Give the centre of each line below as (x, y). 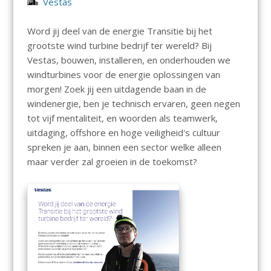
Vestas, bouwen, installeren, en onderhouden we (129, 60)
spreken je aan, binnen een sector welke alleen (124, 147)
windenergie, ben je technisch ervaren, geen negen (133, 104)
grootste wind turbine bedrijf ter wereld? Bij (119, 46)
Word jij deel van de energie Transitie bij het (119, 31)
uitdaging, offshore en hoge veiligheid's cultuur (123, 133)
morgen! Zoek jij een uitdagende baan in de (116, 89)
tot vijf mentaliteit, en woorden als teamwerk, (122, 118)
